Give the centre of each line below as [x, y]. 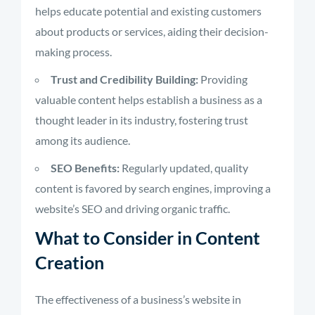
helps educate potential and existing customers [148, 11]
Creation [70, 262]
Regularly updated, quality [184, 168]
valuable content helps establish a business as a [149, 99]
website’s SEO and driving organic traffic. [133, 208]
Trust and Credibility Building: [124, 79]
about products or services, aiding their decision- [152, 31]
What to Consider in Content [148, 238]
